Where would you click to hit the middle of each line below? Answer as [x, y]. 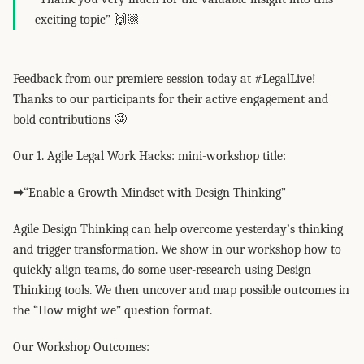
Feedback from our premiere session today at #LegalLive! [165, 79]
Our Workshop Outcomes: [81, 347]
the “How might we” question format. [113, 310]
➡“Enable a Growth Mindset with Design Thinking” [149, 193]
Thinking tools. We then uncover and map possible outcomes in [181, 290]
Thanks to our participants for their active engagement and [171, 99]
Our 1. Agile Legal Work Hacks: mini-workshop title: [149, 156]
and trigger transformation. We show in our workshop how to [177, 249]
